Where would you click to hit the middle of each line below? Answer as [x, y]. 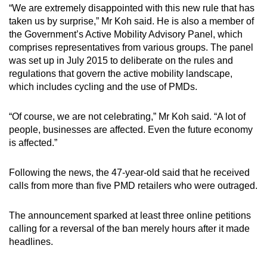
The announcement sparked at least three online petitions [130, 216]
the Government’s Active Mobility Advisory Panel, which [126, 35]
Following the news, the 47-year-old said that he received [129, 173]
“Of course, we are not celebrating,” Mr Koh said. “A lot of [127, 117]
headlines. [31, 242]
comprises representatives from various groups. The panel [131, 48]
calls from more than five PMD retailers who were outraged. [133, 186]
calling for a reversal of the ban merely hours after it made [129, 229]
